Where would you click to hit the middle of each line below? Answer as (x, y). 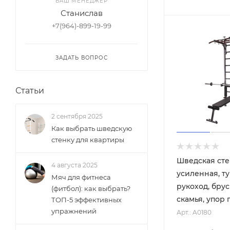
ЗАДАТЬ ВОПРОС (82, 58)
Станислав (82, 13)
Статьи (30, 91)
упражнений (74, 211)
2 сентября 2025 (77, 116)
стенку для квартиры (88, 140)
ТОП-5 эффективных (87, 200)
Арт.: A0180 (194, 212)
